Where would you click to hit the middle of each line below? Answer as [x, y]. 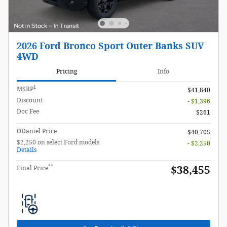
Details [27, 150]
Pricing [66, 72]
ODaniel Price [37, 131]
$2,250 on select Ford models [58, 142]
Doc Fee [28, 111]
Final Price [32, 168]
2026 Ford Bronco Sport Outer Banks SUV [110, 46]
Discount [30, 100]
